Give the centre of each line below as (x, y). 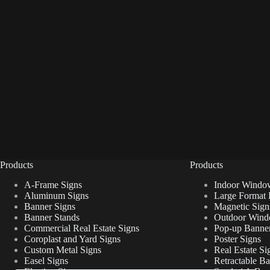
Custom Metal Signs (63, 250)
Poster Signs (237, 239)
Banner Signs (50, 207)
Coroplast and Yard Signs (72, 239)
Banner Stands (52, 218)
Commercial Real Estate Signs (82, 228)
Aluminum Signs (56, 196)
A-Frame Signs (53, 185)
